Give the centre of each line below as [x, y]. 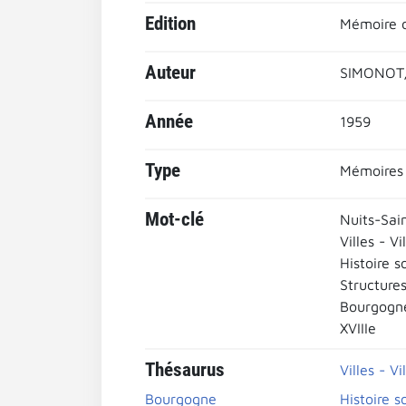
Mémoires [371, 170]
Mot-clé [174, 219]
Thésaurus [185, 370]
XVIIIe [358, 328]
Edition [170, 24]
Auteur [170, 72]
